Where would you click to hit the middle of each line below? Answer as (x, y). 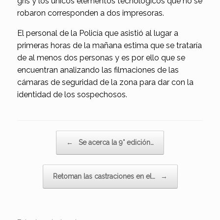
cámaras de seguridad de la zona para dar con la (105, 82)
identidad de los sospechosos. (72, 94)
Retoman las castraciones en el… (105, 176)
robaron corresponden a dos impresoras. (91, 13)
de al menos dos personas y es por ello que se (101, 57)
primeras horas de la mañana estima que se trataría (110, 45)
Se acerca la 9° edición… (115, 142)
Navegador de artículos (51, 135)
